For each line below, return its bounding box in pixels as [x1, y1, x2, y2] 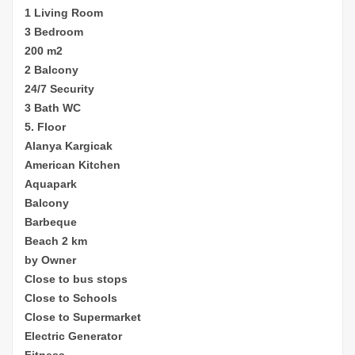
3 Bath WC [25, 101, 81, 114]
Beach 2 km [25, 234, 87, 247]
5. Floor [25, 120, 66, 133]
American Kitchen [25, 158, 120, 171]
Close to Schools [25, 291, 117, 304]
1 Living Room [25, 6, 103, 19]
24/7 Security [25, 82, 94, 95]
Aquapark [25, 177, 77, 190]
